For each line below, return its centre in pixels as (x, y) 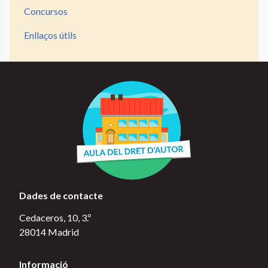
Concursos (46, 11)
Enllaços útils (50, 35)
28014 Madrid (49, 232)
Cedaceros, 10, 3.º (55, 217)
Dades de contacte (61, 195)
